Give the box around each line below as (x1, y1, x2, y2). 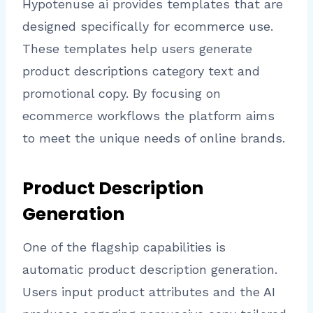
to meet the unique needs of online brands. (22, 130, 285, 145)
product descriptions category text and (22, 63, 260, 78)
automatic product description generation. (22, 261, 277, 277)
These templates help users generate (22, 41, 252, 56)
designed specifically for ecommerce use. (22, 18, 273, 34)
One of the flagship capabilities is (22, 239, 226, 254)
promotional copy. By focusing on (22, 85, 221, 101)
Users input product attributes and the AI (22, 284, 275, 299)
